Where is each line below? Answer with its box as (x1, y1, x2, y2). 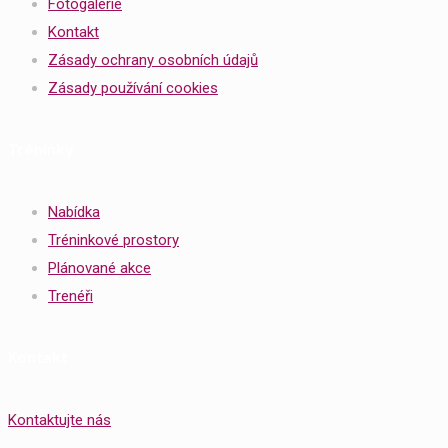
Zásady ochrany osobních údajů (48, 51, 258, 70)
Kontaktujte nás (8, 411, 111, 430)
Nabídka (48, 203, 100, 222)
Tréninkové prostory (48, 231, 179, 250)
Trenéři (48, 287, 93, 306)
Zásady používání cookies (48, 79, 218, 98)
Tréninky (8, 140, 74, 161)
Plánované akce (48, 259, 151, 278)
